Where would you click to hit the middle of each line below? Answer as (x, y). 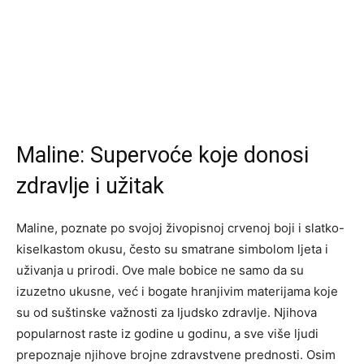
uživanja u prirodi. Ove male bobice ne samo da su (160, 271)
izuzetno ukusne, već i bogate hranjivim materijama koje (177, 292)
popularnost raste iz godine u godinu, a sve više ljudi (167, 334)
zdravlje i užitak (90, 186)
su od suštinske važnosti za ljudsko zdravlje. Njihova (167, 313)
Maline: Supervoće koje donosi (162, 156)
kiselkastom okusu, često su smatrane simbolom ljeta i (172, 249)
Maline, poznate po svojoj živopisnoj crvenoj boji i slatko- (180, 228)
